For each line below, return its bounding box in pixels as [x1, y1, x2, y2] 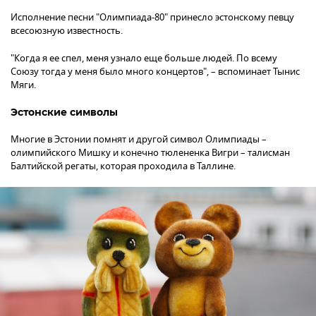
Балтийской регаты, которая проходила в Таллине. [11, 159, 236, 173]
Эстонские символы [11, 105, 118, 119]
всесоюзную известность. [11, 23, 123, 37]
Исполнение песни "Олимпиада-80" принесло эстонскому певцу [11, 10, 294, 24]
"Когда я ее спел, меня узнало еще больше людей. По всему [11, 51, 277, 65]
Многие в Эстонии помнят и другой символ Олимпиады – [11, 132, 267, 146]
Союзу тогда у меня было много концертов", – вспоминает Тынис [11, 64, 300, 78]
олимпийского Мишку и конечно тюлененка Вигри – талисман [11, 145, 290, 159]
